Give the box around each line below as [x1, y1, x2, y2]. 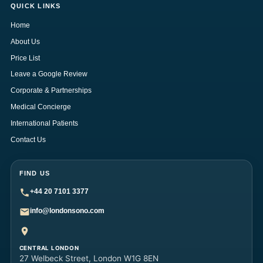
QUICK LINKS [10, 2, 61, 9]
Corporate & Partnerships [10, 86, 92, 95]
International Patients [10, 119, 78, 127]
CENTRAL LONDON [19, 244, 79, 252]
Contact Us [10, 135, 46, 144]
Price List [10, 53, 40, 62]
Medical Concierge [10, 103, 71, 112]
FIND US [19, 169, 50, 177]
